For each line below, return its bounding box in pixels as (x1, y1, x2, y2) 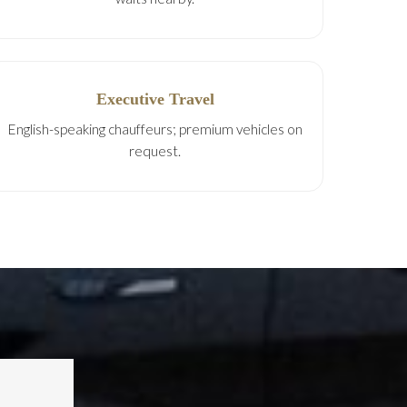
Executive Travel (95, 90, 214, 108)
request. (129, 143, 182, 159)
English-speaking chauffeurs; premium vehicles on (7, 121, 303, 137)
